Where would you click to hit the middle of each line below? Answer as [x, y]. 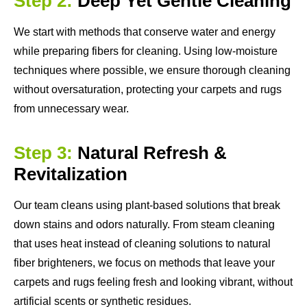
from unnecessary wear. [71, 109]
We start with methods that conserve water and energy [145, 32]
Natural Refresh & [152, 153]
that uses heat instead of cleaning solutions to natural [142, 244]
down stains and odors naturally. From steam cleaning [144, 225]
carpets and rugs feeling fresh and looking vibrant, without [153, 282]
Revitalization [71, 174]
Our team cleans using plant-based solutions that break [147, 206]
